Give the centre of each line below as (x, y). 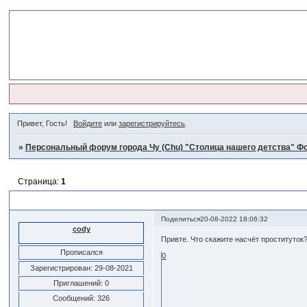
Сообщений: (74, 298)
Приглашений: (78, 283)
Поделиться (181, 219)
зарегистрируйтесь (151, 124)
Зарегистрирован (60, 268)
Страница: (39, 182)
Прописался (81, 252)
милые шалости (61, 200)
